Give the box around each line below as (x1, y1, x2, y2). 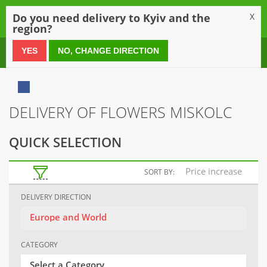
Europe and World (30, 211, 107, 223)
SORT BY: (144, 167, 175, 177)
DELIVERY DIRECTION (21, 192, 91, 203)
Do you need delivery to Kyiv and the (13, 11, 210, 25)
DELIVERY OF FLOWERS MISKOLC (9, 102, 232, 122)
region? (13, 21, 52, 36)
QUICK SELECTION (9, 133, 122, 151)
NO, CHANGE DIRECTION (58, 46, 159, 55)
